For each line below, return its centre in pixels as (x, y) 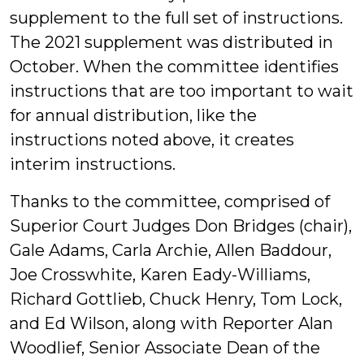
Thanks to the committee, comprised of (170, 201)
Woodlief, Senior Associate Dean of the (165, 348)
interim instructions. (93, 164)
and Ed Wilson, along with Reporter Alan (171, 323)
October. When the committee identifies (174, 67)
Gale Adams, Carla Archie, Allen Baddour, (171, 250)
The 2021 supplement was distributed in (171, 42)
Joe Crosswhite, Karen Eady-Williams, (160, 275)
